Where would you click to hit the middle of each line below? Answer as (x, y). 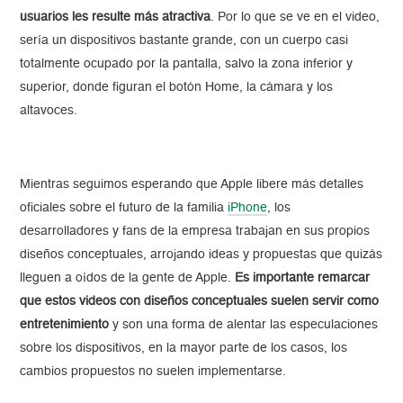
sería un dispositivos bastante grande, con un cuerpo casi (184, 41)
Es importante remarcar (303, 278)
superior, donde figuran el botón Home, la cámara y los (177, 88)
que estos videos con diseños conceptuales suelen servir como (200, 302)
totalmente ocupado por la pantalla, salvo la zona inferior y (187, 64)
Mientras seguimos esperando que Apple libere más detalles (192, 185)
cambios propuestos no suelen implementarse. (153, 372)
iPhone (248, 208)
